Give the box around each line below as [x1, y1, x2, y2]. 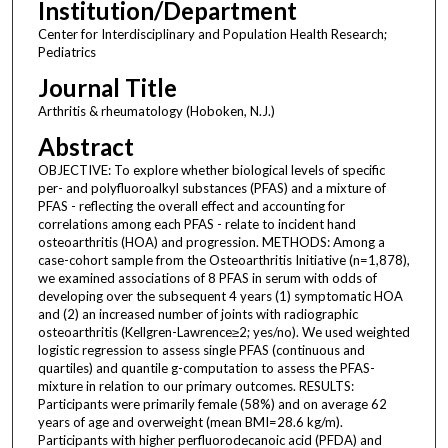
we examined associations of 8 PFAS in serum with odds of [37, 269, 377, 286]
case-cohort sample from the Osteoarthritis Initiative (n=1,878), [37, 251, 410, 268]
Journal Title [37, 72, 177, 102]
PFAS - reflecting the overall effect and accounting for [37, 197, 345, 214]
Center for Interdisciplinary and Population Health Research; [37, 25, 387, 42]
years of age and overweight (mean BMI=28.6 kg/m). [37, 413, 343, 430]
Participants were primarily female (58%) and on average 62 [37, 395, 387, 412]
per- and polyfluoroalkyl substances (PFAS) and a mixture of [37, 179, 386, 196]
